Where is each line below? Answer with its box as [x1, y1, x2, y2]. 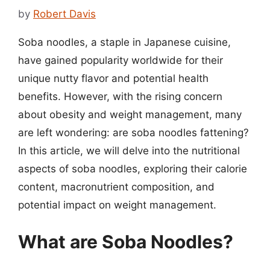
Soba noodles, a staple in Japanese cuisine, [18, 36, 231, 48]
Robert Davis [33, 7, 96, 20]
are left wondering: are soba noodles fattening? [18, 126, 249, 139]
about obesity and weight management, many [18, 108, 242, 121]
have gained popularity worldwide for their [18, 54, 223, 66]
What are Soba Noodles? [18, 231, 233, 253]
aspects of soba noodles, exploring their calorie [18, 162, 247, 175]
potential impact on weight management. [18, 198, 216, 211]
